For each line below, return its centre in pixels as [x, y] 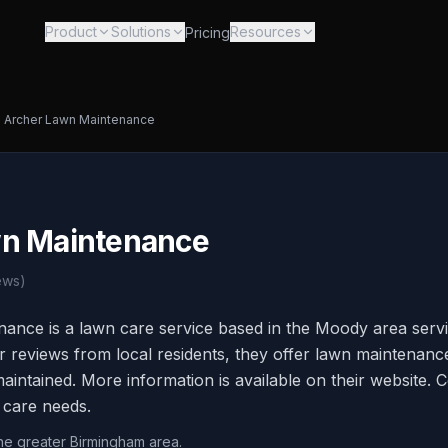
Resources [265, 31]
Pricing [207, 32]
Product [70, 31]
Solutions [140, 31]
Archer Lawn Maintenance [79, 119]
